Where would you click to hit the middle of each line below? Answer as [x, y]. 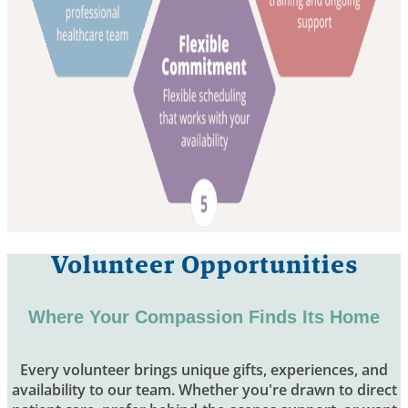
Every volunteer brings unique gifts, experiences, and [204, 370]
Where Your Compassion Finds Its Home [204, 316]
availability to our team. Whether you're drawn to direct [204, 390]
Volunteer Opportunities [204, 264]
